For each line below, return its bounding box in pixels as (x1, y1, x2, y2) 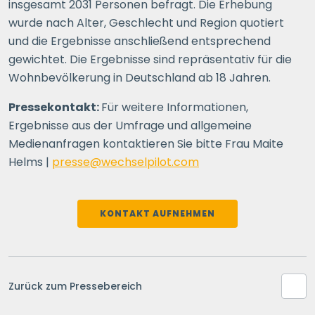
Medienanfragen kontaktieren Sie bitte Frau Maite (8, 136, 283, 152)
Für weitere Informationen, (101, 99, 248, 115)
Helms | (8, 154, 52, 170)
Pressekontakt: (8, 99, 101, 115)
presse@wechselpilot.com (52, 154, 199, 170)
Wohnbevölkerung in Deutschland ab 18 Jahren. (8, 70, 274, 86)
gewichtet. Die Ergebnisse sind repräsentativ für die (8, 51, 292, 67)
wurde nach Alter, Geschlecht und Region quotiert (8, 15, 284, 31)
